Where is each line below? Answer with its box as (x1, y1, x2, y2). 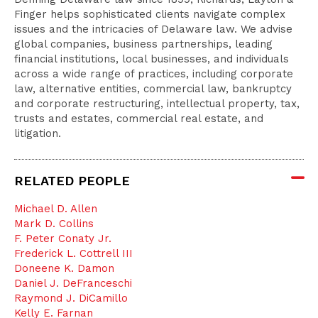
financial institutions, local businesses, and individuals (14, 53, 289, 65)
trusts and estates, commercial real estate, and (14, 112, 263, 125)
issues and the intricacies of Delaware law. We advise (14, 23, 292, 35)
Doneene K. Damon (14, 262, 114, 275)
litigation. (14, 127, 61, 140)
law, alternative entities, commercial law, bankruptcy (14, 82, 292, 95)
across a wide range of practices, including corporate (14, 67, 293, 80)
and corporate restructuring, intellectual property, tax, (14, 97, 300, 110)
